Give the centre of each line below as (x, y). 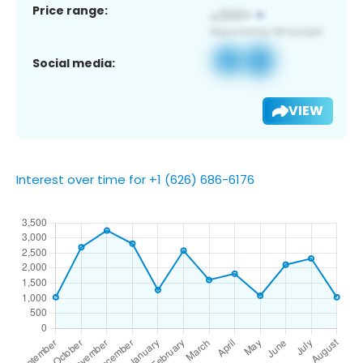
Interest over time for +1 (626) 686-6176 (135, 179)
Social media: (74, 63)
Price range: (70, 10)
